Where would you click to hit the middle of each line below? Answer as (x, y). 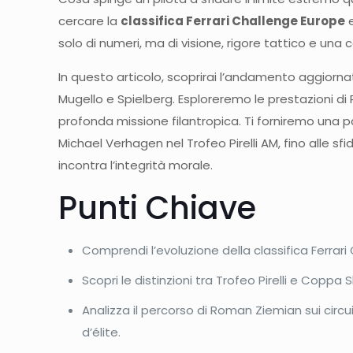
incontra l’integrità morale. (136, 165)
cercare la (90, 21)
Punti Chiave (158, 208)
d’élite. (102, 333)
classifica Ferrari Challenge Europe (233, 21)
